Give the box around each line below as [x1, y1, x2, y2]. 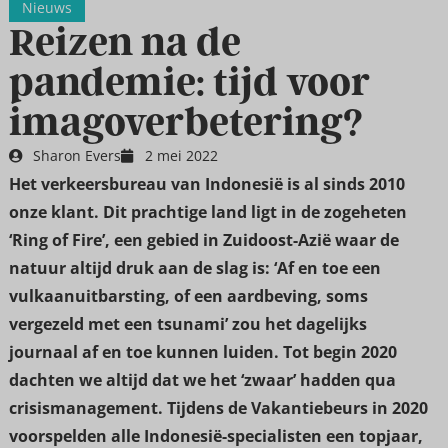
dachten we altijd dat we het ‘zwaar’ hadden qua [8, 369, 396, 392]
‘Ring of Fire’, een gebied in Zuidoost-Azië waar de [8, 229, 399, 252]
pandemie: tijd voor [8, 60, 370, 105]
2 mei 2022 [144, 146, 218, 166]
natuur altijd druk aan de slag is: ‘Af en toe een [8, 257, 381, 280]
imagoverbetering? [8, 100, 363, 145]
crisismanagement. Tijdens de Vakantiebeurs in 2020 [8, 397, 428, 420]
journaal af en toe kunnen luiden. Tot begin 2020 [8, 341, 397, 364]
